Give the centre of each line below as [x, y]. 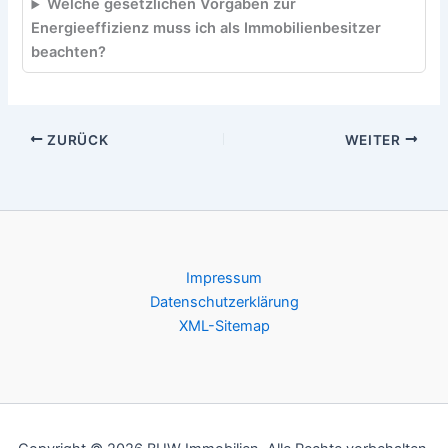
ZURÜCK [76, 139]
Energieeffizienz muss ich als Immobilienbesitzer [206, 28]
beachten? [69, 52]
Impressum [224, 278]
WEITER [374, 139]
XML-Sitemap [224, 326]
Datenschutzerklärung [224, 302]
